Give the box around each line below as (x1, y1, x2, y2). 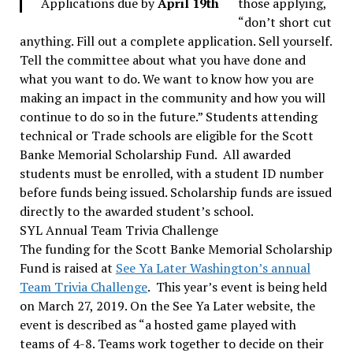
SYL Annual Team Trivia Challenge (19, 221, 218, 239)
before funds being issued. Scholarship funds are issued (19, 183, 332, 201)
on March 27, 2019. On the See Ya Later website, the (19, 296, 315, 314)
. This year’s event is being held (147, 277, 327, 295)
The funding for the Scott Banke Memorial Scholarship (19, 240, 333, 258)
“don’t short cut (237, 13, 332, 31)
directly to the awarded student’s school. (19, 202, 254, 220)
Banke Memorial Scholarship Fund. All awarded (19, 145, 291, 163)
